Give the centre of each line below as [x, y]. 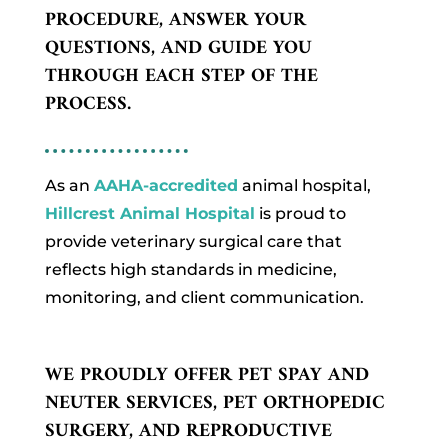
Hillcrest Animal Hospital [149, 213]
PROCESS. [90, 104]
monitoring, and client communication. [204, 297]
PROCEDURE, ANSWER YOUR [175, 20]
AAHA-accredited [165, 185]
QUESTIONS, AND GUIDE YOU [178, 48]
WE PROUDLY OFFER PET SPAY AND [206, 375]
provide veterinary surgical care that [193, 241]
